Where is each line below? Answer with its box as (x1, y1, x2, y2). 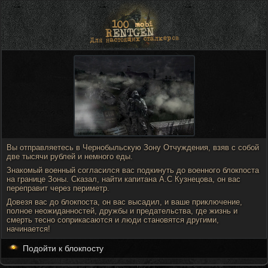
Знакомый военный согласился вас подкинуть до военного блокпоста (7, 166, 259, 175)
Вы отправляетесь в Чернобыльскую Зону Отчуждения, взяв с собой (7, 143, 259, 152)
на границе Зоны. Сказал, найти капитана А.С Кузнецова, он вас (7, 175, 240, 184)
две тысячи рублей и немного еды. (7, 152, 133, 161)
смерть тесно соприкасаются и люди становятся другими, (7, 215, 219, 224)
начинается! (7, 224, 50, 233)
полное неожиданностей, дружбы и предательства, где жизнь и (7, 206, 237, 215)
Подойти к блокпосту (20, 243, 103, 253)
